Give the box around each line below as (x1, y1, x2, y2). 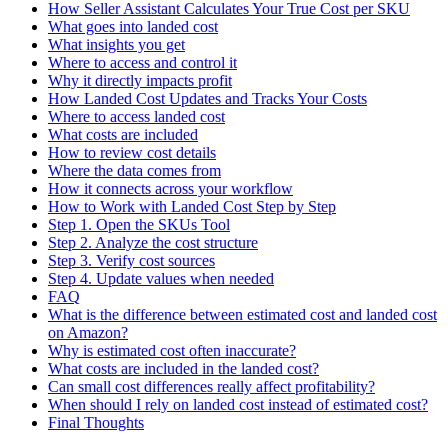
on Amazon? (48, 324, 128, 342)
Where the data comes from (48, 162, 221, 180)
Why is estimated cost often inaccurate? (48, 342, 296, 360)
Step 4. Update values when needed (48, 270, 274, 288)
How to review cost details (48, 144, 216, 162)
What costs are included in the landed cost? (48, 360, 319, 378)
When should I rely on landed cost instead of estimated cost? (48, 396, 428, 414)
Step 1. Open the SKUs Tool (48, 216, 230, 234)
